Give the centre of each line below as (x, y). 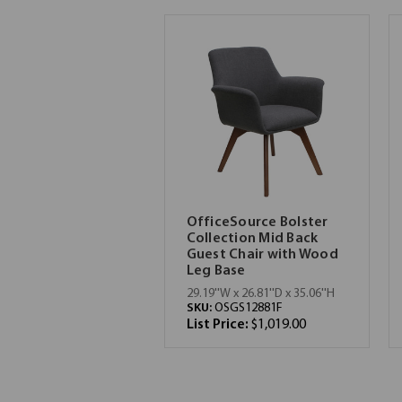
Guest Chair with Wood (262, 255)
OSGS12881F (248, 308)
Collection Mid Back (252, 239)
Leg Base (216, 271)
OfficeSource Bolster (257, 223)
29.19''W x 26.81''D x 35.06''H (260, 294)
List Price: (218, 325)
